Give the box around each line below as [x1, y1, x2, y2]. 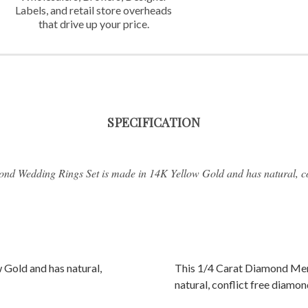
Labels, [15, 3, 49, 16]
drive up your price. [57, 16, 149, 30]
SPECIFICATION [107, 113, 201, 131]
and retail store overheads [48, 3, 173, 16]
